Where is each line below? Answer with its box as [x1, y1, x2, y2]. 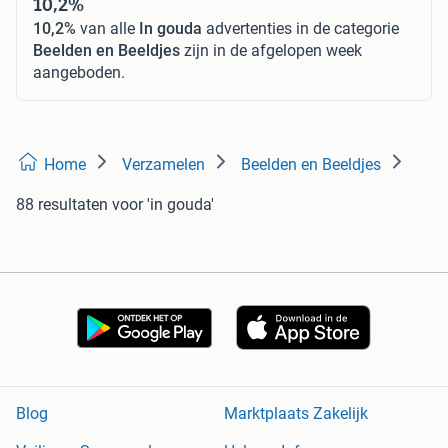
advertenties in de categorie [202, 18, 399, 38]
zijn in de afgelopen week [180, 40, 362, 60]
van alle [76, 18, 139, 38]
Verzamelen [122, 154, 205, 174]
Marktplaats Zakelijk [224, 404, 368, 424]
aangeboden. [33, 62, 125, 82]
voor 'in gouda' [112, 194, 214, 214]
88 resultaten [16, 194, 108, 214]
